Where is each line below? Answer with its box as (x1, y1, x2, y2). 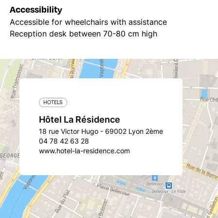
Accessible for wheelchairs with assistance (10, 17, 167, 27)
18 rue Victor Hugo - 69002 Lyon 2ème (39, 127, 163, 135)
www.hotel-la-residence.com (39, 146, 130, 155)
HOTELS (43, 98, 63, 106)
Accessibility (10, 3, 62, 15)
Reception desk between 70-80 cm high (10, 29, 157, 38)
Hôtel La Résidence (39, 114, 120, 125)
